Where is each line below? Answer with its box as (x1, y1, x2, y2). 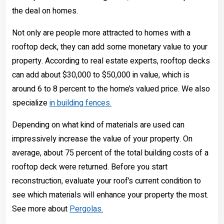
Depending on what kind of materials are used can (12, 119, 184, 131)
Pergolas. (69, 203, 103, 215)
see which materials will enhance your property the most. (12, 189, 208, 201)
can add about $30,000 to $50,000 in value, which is (12, 69, 189, 81)
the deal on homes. (12, 5, 78, 17)
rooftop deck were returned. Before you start (12, 161, 167, 173)
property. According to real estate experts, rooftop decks (12, 55, 210, 67)
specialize (12, 97, 49, 109)
